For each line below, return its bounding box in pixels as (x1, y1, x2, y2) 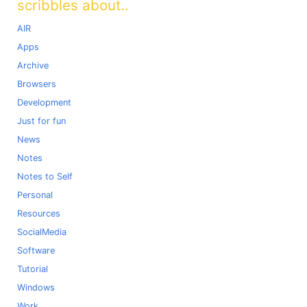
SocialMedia (17, 227, 66, 238)
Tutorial (17, 264, 48, 275)
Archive (17, 60, 49, 71)
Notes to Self (17, 171, 73, 182)
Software (17, 245, 55, 256)
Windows (17, 282, 55, 293)
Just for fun (17, 116, 66, 127)
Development (17, 97, 71, 108)
